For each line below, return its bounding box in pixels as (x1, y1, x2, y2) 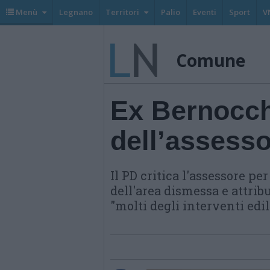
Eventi (193, 7, 216, 17)
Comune (176, 49, 245, 72)
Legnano (59, 7, 93, 17)
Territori (105, 7, 139, 17)
